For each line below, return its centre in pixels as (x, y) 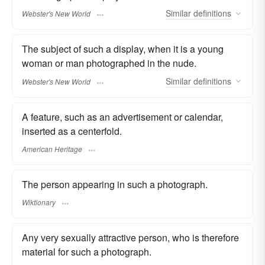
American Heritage (52, 148)
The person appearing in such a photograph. (115, 184)
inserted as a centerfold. (72, 131)
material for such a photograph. (87, 252)
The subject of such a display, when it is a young (123, 49)
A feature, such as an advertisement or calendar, (122, 117)
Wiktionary (39, 202)
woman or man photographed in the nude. (109, 63)
